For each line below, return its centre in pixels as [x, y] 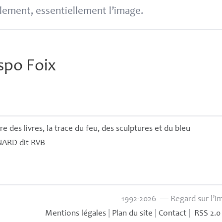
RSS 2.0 [207, 214]
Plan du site [133, 214]
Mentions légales [76, 214]
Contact [173, 214]
